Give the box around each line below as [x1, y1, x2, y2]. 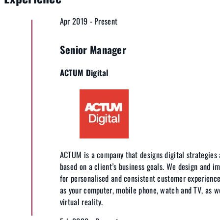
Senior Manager [59, 42, 127, 57]
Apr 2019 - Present [59, 15, 118, 27]
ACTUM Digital [59, 66, 109, 79]
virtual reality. [59, 196, 103, 208]
